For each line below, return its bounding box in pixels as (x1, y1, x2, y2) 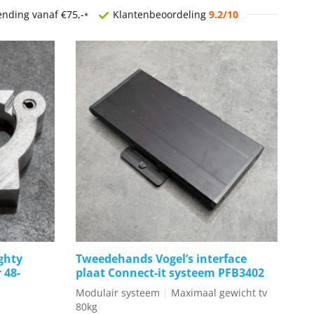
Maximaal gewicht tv (171, 286, 268, 299)
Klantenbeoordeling (112, 7, 206, 21)
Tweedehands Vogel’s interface (76, 250, 247, 266)
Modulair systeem (76, 286, 161, 299)
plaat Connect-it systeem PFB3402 (76, 264, 265, 280)
